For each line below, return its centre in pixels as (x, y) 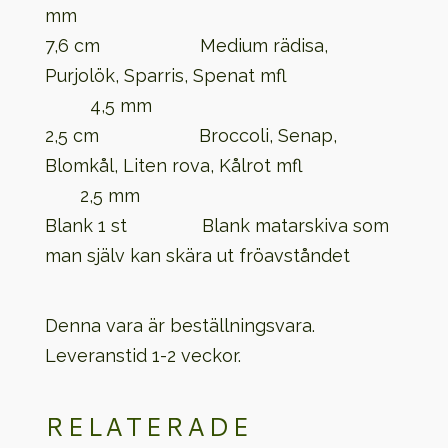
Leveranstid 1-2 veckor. (142, 355)
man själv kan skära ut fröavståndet (197, 255)
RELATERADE (148, 426)
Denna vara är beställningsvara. (179, 325)
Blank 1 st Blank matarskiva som (216, 225)
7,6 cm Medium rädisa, (186, 45)
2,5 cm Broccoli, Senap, (190, 135)
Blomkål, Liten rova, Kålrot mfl (221, 165)
